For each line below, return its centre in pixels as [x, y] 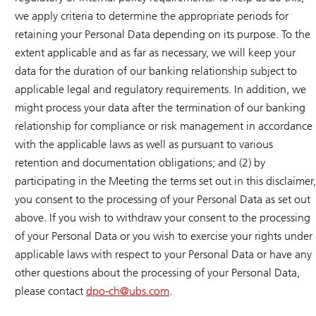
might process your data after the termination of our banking [160, 108]
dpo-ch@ [108, 291]
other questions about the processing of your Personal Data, [157, 273]
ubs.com [149, 291]
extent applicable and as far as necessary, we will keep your [155, 53]
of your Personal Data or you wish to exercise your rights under [164, 236]
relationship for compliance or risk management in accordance [164, 126]
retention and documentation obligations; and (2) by [140, 163]
